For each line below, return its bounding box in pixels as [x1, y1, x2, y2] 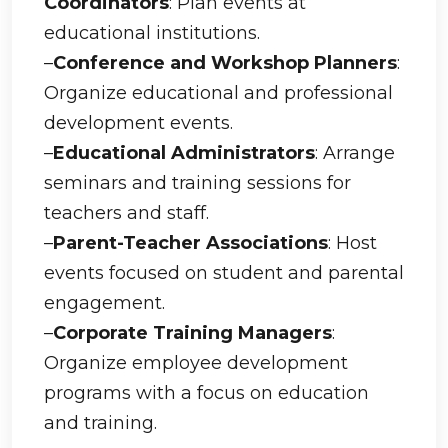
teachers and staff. [44, 202, 209, 224]
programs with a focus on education [44, 382, 369, 404]
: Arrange [315, 142, 395, 164]
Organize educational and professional [44, 82, 393, 104]
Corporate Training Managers [53, 322, 332, 344]
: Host [328, 232, 377, 254]
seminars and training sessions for [44, 172, 351, 194]
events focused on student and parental [44, 262, 404, 284]
